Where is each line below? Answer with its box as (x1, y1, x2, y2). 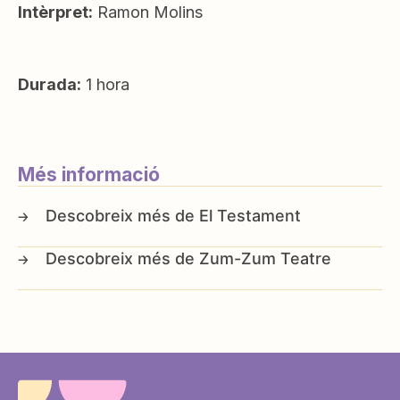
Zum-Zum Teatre (199, 248, 331, 268)
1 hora (81, 74, 129, 94)
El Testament (199, 205, 301, 225)
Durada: (18, 74, 81, 94)
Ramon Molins (93, 3, 203, 22)
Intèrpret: (18, 3, 93, 22)
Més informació (18, 162, 160, 186)
